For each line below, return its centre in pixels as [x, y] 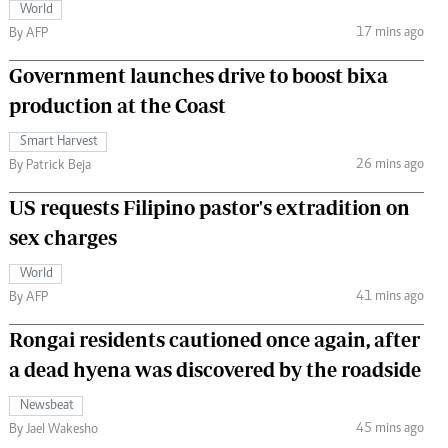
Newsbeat [47, 406]
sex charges [63, 238]
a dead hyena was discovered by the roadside [215, 370]
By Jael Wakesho [53, 430]
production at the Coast [117, 106]
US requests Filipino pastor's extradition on [209, 208]
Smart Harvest [59, 142]
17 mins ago [389, 32]
